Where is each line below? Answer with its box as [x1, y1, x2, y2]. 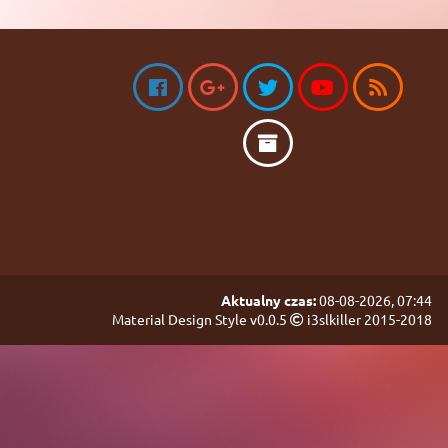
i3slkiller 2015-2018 [304, 310, 432, 328]
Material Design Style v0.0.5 [112, 310, 290, 328]
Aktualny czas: [221, 291, 316, 309]
